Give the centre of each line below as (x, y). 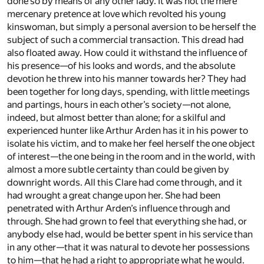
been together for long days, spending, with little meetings (128, 92)
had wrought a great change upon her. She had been (114, 196)
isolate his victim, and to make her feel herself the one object (131, 144)
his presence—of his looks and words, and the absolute (121, 66)
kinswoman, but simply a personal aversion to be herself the (131, 27)
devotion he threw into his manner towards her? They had (127, 79)
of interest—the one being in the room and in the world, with (131, 157)
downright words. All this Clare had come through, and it (125, 183)
